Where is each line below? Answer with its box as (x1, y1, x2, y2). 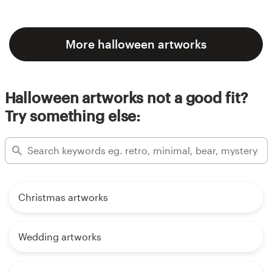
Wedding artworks (18, 230, 101, 242)
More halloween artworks (66, 36, 206, 51)
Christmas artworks (18, 191, 108, 203)
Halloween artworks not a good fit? (4, 88, 248, 106)
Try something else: (4, 106, 141, 124)
